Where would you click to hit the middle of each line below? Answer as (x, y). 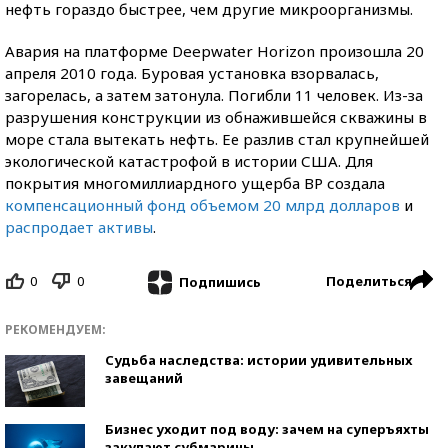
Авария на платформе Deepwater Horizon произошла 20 (214, 51)
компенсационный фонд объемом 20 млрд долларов (202, 205)
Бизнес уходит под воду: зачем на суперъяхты (267, 428)
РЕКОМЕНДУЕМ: (55, 329)
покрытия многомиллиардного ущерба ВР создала (195, 183)
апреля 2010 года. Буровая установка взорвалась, (192, 73)
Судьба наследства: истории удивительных (258, 359)
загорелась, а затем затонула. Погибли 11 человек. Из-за (214, 95)
